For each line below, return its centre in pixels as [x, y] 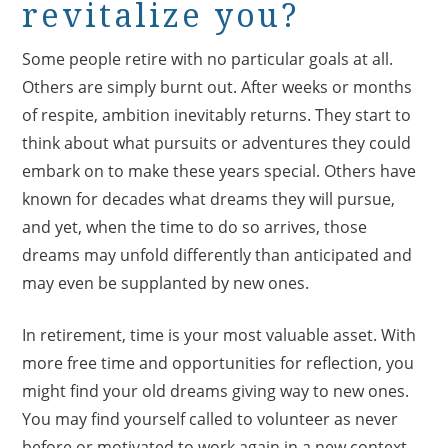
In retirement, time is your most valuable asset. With [219, 334]
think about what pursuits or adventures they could [217, 142]
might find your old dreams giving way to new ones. [216, 390]
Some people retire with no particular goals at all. [208, 58]
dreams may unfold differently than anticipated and [217, 254]
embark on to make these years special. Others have [219, 170]
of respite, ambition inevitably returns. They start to [217, 114]
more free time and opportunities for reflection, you [218, 362]
